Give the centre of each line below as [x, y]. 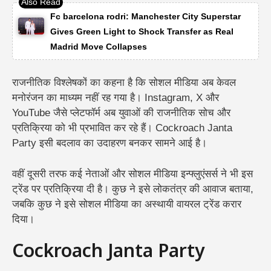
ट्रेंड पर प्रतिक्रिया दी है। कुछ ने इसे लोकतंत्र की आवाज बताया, [133, 189]
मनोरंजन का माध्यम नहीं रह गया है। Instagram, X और [116, 98]
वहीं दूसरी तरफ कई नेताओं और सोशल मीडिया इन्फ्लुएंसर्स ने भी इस [132, 174]
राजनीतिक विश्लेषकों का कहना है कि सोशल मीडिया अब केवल [124, 83]
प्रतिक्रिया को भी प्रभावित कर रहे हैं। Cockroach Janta [122, 128]
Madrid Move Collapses [98, 46]
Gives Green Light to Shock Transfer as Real [142, 31]
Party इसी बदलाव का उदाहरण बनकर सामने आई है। [109, 143]
